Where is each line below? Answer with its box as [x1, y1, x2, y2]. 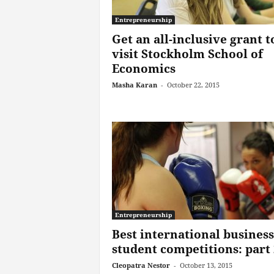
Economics [111, 61, 176, 76]
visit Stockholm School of [111, 46, 263, 62]
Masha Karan [111, 80, 157, 89]
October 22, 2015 [166, 80, 220, 89]
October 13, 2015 [179, 261, 232, 270]
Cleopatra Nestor [111, 261, 170, 270]
